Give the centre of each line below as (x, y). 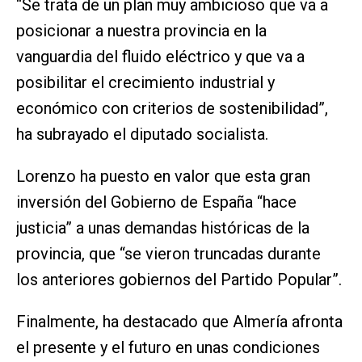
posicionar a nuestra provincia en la (141, 31)
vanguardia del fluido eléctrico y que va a (160, 57)
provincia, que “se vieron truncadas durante (168, 254)
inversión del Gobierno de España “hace (156, 202)
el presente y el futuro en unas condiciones (168, 348)
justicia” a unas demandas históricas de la (163, 228)
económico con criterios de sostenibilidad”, (172, 109)
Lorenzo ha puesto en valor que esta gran (163, 177)
